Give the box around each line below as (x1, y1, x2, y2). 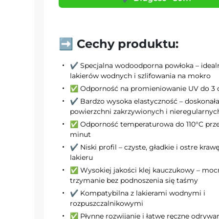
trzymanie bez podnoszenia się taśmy (70, 175, 198, 185)
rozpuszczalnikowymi (70, 198, 143, 208)
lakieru (70, 153, 93, 162)
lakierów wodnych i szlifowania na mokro (70, 71, 211, 80)
